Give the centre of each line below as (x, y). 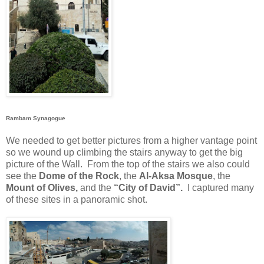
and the (97, 188)
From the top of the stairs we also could (169, 164)
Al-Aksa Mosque (176, 176)
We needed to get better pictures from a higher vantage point (131, 141)
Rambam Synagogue (36, 118)
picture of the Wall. (44, 164)
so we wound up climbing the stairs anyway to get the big (124, 153)
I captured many (218, 188)
